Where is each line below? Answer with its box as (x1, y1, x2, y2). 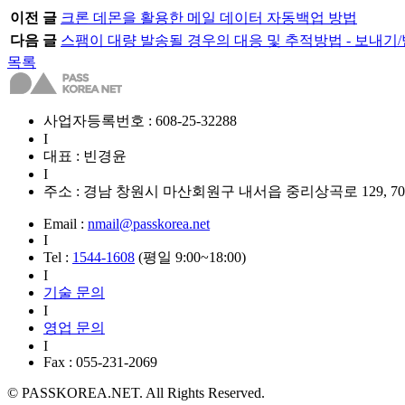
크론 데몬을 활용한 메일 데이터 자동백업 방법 (61, 9, 357, 25)
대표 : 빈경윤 (43, 147, 127, 164)
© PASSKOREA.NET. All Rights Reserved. (7, 384, 265, 400)
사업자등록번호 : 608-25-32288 (43, 112, 237, 128)
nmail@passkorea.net (88, 215, 210, 231)
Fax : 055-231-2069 (43, 353, 157, 370)
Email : (43, 215, 88, 231)
